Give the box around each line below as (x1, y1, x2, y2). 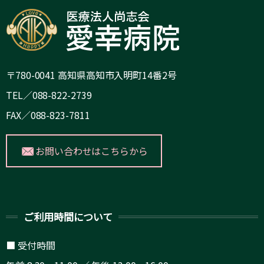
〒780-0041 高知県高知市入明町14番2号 (6, 67, 177, 82)
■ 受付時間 (6, 238, 55, 253)
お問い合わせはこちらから (35, 143, 148, 158)
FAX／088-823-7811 (6, 107, 90, 122)
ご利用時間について (24, 209, 113, 225)
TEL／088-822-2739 (6, 87, 92, 102)
